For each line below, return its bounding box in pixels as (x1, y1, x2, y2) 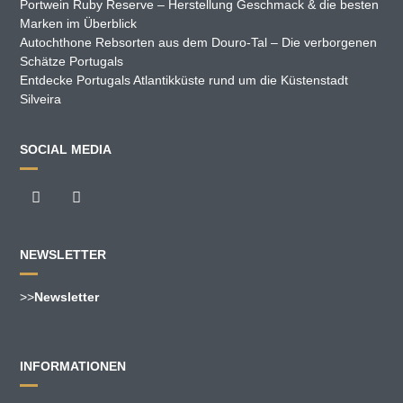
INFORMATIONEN (20, 358, 127, 373)
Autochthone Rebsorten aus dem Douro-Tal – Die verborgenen (20, 34, 378, 49)
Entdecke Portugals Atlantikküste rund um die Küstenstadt (20, 72, 349, 87)
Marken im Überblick (20, 15, 138, 31)
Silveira (20, 91, 62, 106)
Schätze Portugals (20, 53, 124, 68)
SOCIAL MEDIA (20, 141, 112, 157)
